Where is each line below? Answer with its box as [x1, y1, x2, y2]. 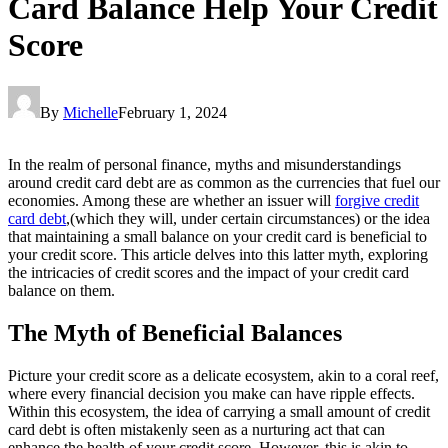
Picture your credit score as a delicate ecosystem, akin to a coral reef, [8, 366, 439, 384]
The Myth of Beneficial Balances [8, 319, 342, 346]
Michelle [63, 103, 118, 121]
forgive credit [335, 191, 419, 209]
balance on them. [8, 281, 115, 299]
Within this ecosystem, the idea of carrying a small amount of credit [8, 402, 430, 420]
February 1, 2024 [118, 103, 227, 121]
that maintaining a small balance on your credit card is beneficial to [8, 227, 427, 245]
